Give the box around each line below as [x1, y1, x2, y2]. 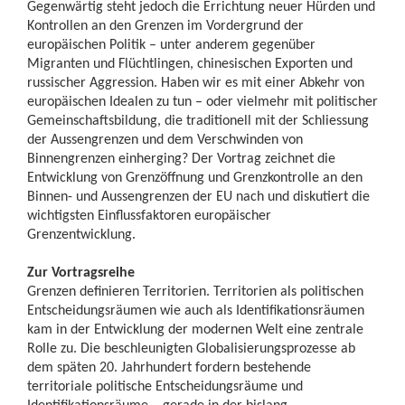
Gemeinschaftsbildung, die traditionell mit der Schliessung [27, 111, 369, 128]
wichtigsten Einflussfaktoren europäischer [27, 206, 271, 223]
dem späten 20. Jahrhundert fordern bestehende [27, 358, 311, 375]
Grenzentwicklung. [27, 225, 136, 242]
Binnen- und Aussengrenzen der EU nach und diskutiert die [27, 187, 370, 204]
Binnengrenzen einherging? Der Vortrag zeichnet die [27, 149, 335, 166]
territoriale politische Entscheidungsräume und [27, 377, 303, 394]
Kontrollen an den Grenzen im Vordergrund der [27, 16, 304, 33]
